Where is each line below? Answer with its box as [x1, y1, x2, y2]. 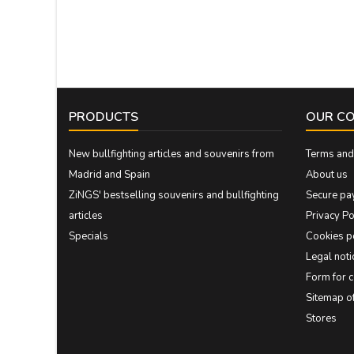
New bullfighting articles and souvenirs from [69, 147, 274, 161]
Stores [306, 311, 337, 326]
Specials [69, 229, 108, 243]
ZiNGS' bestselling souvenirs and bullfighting [69, 188, 279, 202]
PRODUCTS [69, 108, 138, 126]
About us [306, 168, 348, 182]
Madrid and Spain [69, 168, 150, 182]
